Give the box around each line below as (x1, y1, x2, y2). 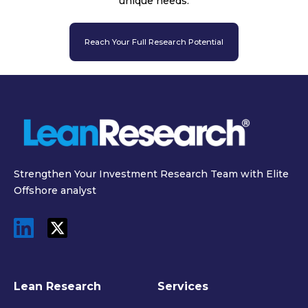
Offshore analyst (14, 184, 96, 197)
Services (157, 279, 208, 293)
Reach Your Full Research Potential (85, 36, 223, 47)
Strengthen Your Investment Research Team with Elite (14, 167, 289, 180)
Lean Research (14, 279, 101, 293)
